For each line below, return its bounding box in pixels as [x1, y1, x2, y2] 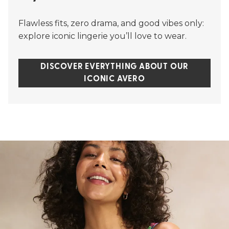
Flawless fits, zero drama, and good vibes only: [18, 18, 204, 28]
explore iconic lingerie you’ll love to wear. [18, 31, 187, 41]
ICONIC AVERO [84, 75, 145, 83]
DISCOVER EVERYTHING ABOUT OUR [40, 63, 189, 71]
